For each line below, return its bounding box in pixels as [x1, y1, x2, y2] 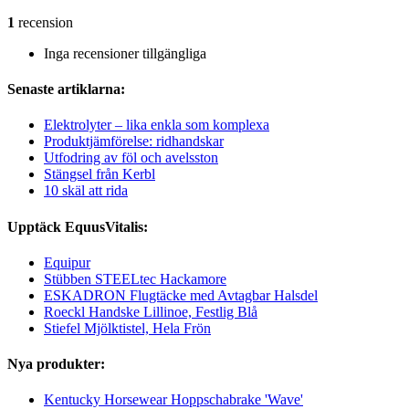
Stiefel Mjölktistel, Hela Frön [44, 320, 211, 336]
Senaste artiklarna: [7, 81, 125, 98]
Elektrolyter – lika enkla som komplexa [44, 117, 269, 133]
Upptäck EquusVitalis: [7, 218, 148, 235]
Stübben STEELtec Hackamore [44, 270, 226, 287]
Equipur [44, 254, 90, 270]
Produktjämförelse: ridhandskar [44, 133, 224, 150]
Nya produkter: [7, 356, 105, 372]
